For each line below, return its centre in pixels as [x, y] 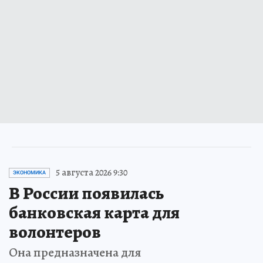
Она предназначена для [75, 253]
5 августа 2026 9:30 [92, 173]
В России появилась [86, 193]
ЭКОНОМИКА [29, 173]
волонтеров [55, 232]
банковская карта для [94, 213]
